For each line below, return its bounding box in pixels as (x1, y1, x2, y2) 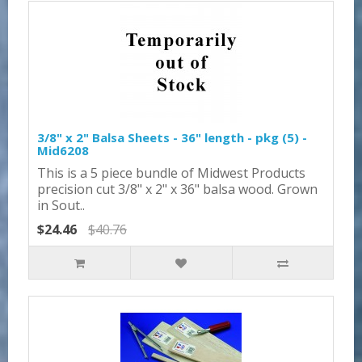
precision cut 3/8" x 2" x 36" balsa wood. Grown (37, 179, 318, 198)
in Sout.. (37, 196, 85, 214)
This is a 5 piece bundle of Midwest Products (37, 163, 305, 182)
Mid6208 (37, 141, 89, 158)
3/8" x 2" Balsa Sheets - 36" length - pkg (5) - (37, 128, 307, 145)
